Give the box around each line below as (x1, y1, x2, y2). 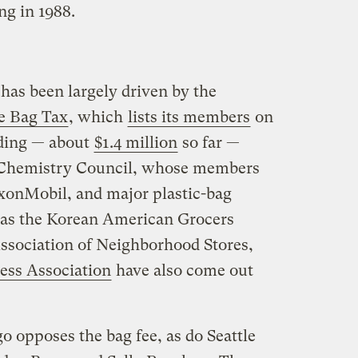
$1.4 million (93, 133, 177, 152)
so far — (177, 133, 240, 152)
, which (68, 107, 127, 126)
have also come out (111, 261, 253, 280)
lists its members (127, 107, 250, 126)
